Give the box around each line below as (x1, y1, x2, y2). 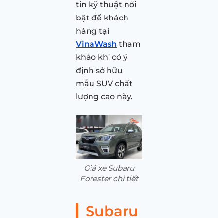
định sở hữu (76, 65, 123, 75)
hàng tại (76, 26, 109, 36)
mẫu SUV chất (76, 78, 133, 88)
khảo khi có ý (76, 52, 127, 62)
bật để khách (76, 13, 128, 22)
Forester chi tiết (80, 174, 138, 183)
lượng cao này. (76, 91, 133, 101)
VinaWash (76, 39, 117, 49)
